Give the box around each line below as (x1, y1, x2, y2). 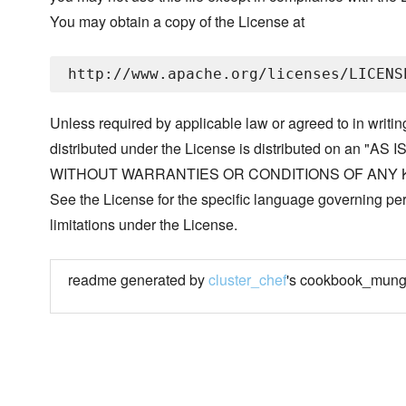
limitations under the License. (50, 214, 237, 236)
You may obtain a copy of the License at (50, 11, 304, 33)
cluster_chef (208, 269, 286, 291)
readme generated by (68, 269, 208, 291)
